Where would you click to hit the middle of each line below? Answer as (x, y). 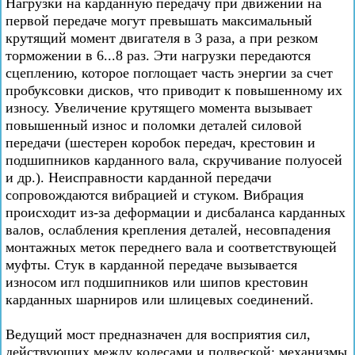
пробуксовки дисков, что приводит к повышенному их (174, 90)
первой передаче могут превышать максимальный (159, 21)
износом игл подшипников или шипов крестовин (157, 282)
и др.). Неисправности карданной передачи (139, 177)
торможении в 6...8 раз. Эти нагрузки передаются (158, 55)
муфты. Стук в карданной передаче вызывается (151, 265)
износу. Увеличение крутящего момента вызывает (159, 108)
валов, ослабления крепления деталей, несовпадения (168, 230)
